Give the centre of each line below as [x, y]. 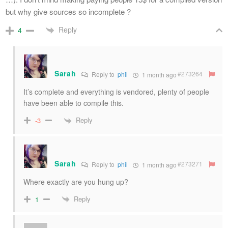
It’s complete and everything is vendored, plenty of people [116, 91]
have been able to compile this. [74, 103]
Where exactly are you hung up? [76, 181]
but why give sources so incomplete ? [68, 11]
